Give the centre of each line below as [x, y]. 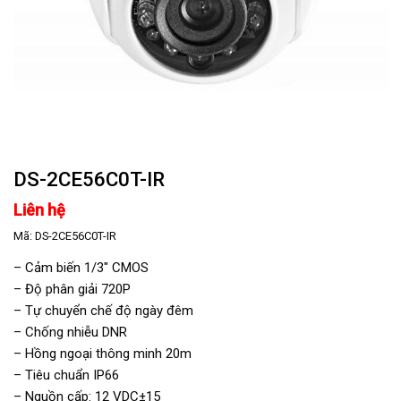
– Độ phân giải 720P [72, 289]
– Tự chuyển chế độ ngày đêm [103, 310]
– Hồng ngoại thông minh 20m [102, 353]
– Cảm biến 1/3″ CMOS [81, 267]
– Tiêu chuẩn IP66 [66, 375]
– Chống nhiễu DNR [70, 332]
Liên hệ [39, 210]
